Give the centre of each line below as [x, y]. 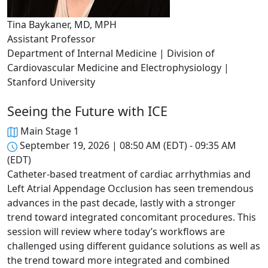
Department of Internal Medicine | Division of [111, 54]
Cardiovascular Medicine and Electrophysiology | [118, 68]
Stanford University [51, 82]
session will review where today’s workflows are [116, 232]
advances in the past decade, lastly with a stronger [121, 203]
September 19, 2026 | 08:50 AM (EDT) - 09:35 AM [128, 146]
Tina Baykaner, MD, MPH [62, 25]
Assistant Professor [51, 39]
